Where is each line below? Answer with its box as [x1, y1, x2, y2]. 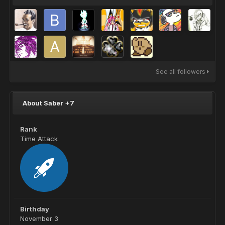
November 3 [20, 214, 58, 222]
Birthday [20, 205, 49, 213]
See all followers [156, 68, 207, 75]
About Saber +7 [23, 99, 74, 107]
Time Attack [20, 135, 58, 143]
